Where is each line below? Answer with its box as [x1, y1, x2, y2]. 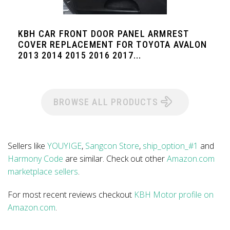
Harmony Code [8, 153, 63, 164]
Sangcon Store [85, 140, 139, 151]
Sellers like [8, 140, 47, 151]
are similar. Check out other [63, 153, 167, 164]
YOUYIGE [47, 140, 82, 151]
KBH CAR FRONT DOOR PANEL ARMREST [18, 28, 189, 39]
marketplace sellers [8, 166, 78, 177]
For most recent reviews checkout [8, 189, 134, 200]
